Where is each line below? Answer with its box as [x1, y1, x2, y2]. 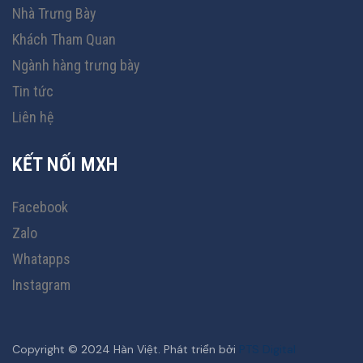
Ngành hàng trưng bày [12, 57, 140, 74]
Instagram [12, 276, 70, 293]
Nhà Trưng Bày [12, 5, 96, 22]
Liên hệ [12, 109, 53, 126]
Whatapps [12, 250, 70, 267]
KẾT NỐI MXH [12, 153, 118, 176]
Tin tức [12, 83, 53, 100]
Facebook [12, 199, 68, 216]
